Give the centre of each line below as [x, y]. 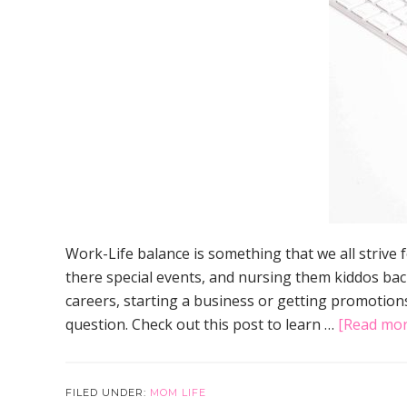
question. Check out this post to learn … [202, 324]
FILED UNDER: [108, 392]
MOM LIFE [178, 392]
